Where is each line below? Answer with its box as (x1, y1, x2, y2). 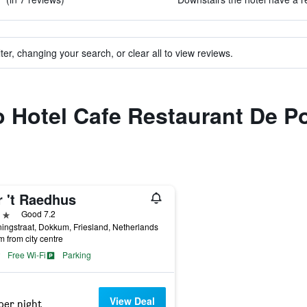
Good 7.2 (21, 208, 56, 219)
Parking (62, 249, 91, 260)
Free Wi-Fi (7, 249, 46, 260)
